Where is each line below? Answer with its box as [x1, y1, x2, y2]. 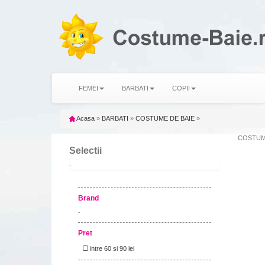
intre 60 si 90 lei [88, 245, 134, 253]
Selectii [69, 146, 102, 156]
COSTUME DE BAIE [135, 115, 195, 122]
